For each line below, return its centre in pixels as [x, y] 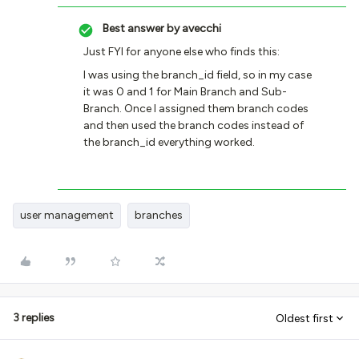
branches [159, 215]
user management [67, 215]
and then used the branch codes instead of [194, 125]
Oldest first [305, 318]
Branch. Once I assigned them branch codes [196, 109]
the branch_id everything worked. [169, 142]
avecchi [200, 28]
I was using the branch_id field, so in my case [198, 75]
